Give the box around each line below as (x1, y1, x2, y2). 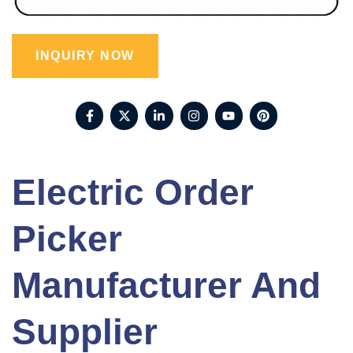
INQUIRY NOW (35, 49, 135, 63)
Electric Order (12, 171, 254, 213)
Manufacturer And (12, 264, 321, 306)
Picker (12, 217, 122, 259)
